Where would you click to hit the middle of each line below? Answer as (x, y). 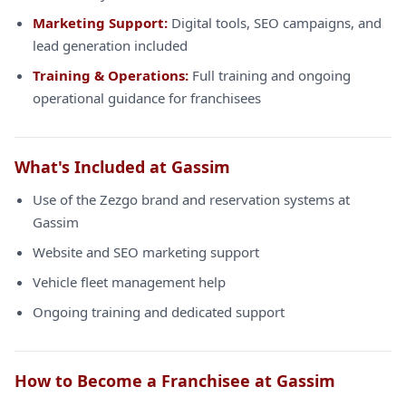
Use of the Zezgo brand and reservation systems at (191, 199)
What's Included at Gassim (122, 167)
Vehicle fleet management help (129, 282)
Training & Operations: (111, 75)
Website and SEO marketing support (146, 252)
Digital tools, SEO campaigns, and (275, 23)
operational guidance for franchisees (147, 98)
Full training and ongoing (270, 75)
